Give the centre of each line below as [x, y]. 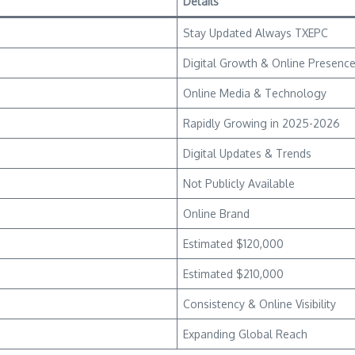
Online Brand [216, 214]
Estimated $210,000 [233, 274]
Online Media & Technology [255, 93]
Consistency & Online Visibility [260, 304]
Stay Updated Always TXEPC [256, 33]
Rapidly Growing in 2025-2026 [261, 123]
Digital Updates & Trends [247, 153]
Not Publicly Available [239, 183]
